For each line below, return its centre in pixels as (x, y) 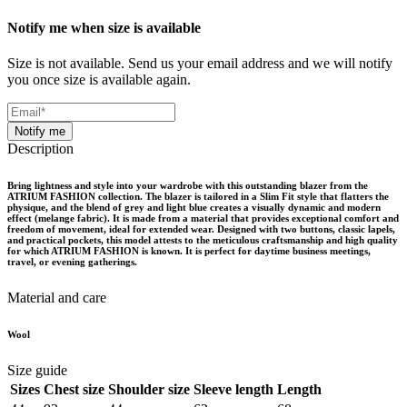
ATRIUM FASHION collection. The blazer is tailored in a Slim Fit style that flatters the (198, 196)
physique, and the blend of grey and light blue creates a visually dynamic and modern (194, 207)
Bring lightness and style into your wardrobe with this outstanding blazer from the (188, 185)
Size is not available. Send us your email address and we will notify (200, 63)
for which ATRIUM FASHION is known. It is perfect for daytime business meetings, (189, 250)
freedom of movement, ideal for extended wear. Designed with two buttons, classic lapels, (201, 228)
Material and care (57, 297)
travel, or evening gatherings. (72, 261)
